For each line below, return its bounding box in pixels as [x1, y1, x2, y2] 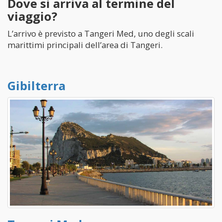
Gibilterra [7, 77, 65, 94]
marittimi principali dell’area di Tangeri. [7, 39, 163, 51]
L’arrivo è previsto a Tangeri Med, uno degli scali [7, 28, 194, 39]
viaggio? [7, 8, 57, 24]
